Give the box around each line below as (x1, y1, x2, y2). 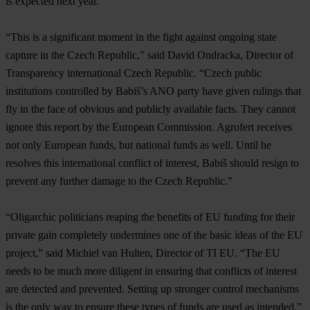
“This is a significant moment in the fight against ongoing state (6, 30, 277, 43)
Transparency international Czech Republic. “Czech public (6, 66, 262, 79)
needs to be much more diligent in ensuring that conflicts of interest (6, 264, 297, 277)
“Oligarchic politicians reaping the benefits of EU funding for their (6, 210, 295, 223)
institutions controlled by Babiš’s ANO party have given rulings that (6, 84, 301, 97)
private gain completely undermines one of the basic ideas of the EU (6, 228, 302, 241)
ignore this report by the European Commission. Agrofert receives (6, 120, 292, 133)
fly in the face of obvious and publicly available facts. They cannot (6, 102, 295, 115)
